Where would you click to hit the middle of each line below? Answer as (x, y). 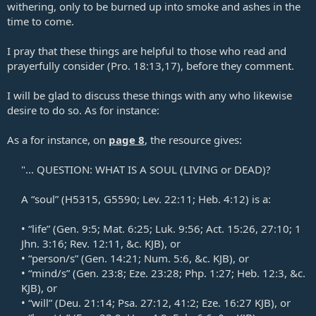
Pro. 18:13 (136, 66)
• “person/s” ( (53, 259)
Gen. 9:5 (77, 229)
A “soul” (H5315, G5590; (82, 199)
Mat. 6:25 (126, 229)
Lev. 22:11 (168, 199)
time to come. (41, 22)
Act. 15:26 (231, 229)
